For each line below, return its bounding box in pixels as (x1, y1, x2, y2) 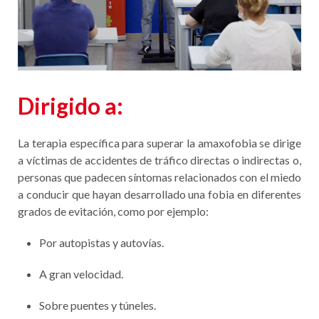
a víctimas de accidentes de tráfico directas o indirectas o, (18, 153, 301, 167)
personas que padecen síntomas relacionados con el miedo (18, 170, 301, 184)
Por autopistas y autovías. (39, 236, 164, 249)
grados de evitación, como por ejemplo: (18, 204, 209, 218)
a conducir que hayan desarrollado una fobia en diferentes (18, 187, 301, 201)
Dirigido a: (18, 92, 123, 120)
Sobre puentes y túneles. (39, 298, 156, 312)
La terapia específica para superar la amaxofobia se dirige (18, 136, 301, 150)
